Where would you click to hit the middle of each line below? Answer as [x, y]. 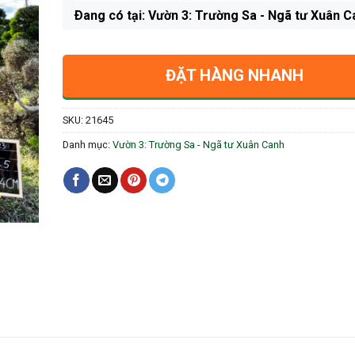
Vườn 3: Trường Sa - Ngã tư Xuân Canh [198, 144]
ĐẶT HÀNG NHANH [234, 75]
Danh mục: [87, 144]
